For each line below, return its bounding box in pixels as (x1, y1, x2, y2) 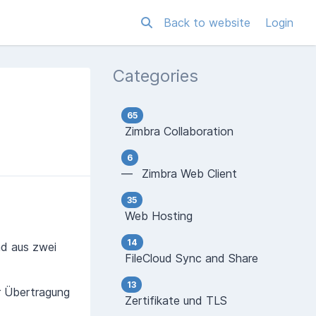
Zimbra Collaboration (121, 124, 233, 138)
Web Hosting (121, 209, 193, 223)
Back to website (164, 16, 254, 30)
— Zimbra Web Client (121, 166, 237, 181)
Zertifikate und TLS (121, 293, 227, 308)
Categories (113, 66, 198, 86)
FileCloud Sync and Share (121, 251, 258, 265)
